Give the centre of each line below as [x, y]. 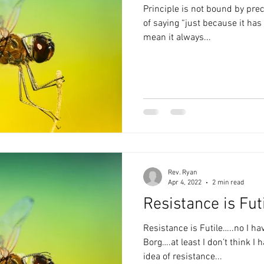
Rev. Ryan [182, 173]
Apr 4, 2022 [185, 182]
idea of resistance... [183, 257]
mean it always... [177, 37]
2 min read [228, 182]
